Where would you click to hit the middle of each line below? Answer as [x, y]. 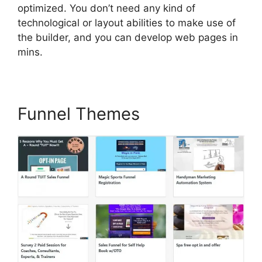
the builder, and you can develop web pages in [128, 37]
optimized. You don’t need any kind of [106, 8]
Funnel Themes [79, 113]
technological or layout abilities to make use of [127, 23]
